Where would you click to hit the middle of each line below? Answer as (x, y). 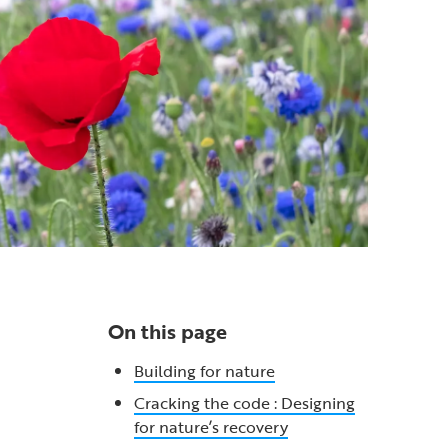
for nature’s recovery (210, 427)
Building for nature (204, 371)
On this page (167, 331)
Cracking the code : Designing (244, 403)
